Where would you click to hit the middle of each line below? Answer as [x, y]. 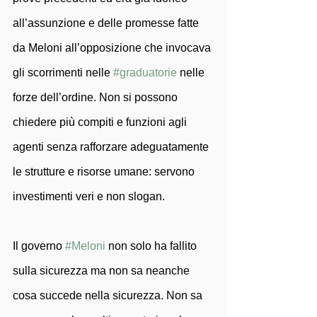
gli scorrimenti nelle [63, 73]
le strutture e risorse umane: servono [105, 172]
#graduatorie [145, 73]
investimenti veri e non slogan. [89, 196]
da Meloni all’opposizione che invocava [113, 48]
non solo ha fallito [152, 246]
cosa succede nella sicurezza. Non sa [109, 295]
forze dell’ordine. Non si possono [97, 97]
